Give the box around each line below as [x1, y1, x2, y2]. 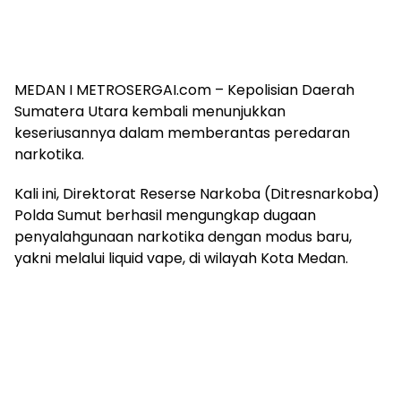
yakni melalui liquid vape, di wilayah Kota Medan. [14, 248, 348, 269]
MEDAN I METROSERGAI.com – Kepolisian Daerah [14, 80, 354, 100]
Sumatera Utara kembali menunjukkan [14, 101, 286, 122]
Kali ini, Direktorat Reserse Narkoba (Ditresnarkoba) [14, 183, 380, 204]
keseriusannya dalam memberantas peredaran [14, 123, 350, 143]
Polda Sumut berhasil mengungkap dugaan [14, 205, 316, 226]
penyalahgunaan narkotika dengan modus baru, [14, 226, 352, 247]
